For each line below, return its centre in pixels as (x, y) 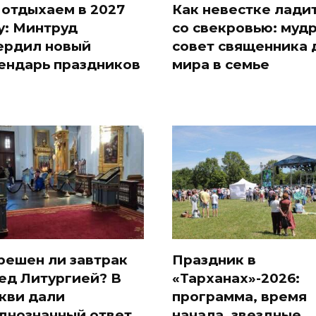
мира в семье (221, 64)
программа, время (239, 296)
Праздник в (214, 260)
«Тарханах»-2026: (236, 278)
